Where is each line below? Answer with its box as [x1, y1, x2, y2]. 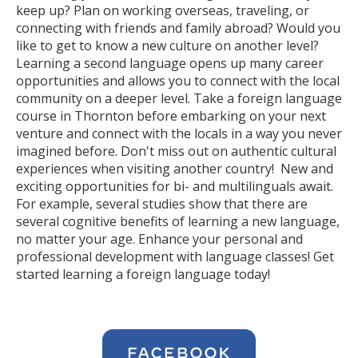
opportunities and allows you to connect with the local [16, 72, 340, 89]
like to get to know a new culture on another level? [16, 37, 322, 54]
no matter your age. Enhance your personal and [16, 230, 303, 248]
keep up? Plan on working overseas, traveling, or [16, 2, 309, 19]
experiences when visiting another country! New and [16, 160, 333, 177]
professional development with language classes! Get [16, 248, 334, 265]
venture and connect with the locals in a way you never [16, 125, 342, 142]
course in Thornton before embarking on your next [16, 107, 326, 125]
